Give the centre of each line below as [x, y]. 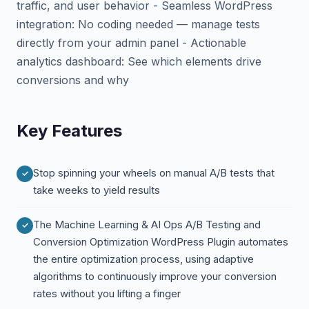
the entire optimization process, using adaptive [143, 259]
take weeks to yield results [97, 190]
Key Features [69, 131]
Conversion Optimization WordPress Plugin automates [161, 242]
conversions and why [73, 80]
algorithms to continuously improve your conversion [155, 276]
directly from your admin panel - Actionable [131, 43]
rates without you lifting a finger [107, 293]
